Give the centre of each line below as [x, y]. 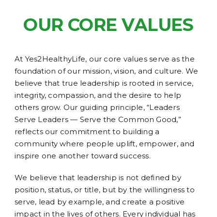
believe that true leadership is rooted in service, [104, 83]
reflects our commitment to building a [87, 132]
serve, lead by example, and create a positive [100, 202]
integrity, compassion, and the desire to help [98, 95]
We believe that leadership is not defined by [98, 178]
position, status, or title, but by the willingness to [105, 190]
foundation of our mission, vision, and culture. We [107, 71]
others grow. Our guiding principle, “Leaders [97, 108]
